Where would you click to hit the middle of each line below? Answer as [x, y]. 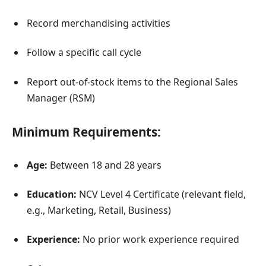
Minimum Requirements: [86, 132]
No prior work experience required [160, 240]
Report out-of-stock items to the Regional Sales [132, 82]
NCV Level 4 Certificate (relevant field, [161, 194]
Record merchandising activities [99, 23]
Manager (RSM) [61, 98]
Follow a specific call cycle [84, 53]
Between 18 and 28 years [104, 165]
